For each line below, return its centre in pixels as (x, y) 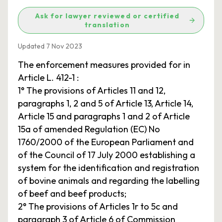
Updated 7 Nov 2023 (50, 46)
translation (107, 25)
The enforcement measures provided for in (104, 65)
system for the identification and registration (109, 168)
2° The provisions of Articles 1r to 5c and (98, 206)
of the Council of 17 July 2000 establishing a (107, 155)
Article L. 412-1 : (48, 78)
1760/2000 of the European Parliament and (106, 142)
